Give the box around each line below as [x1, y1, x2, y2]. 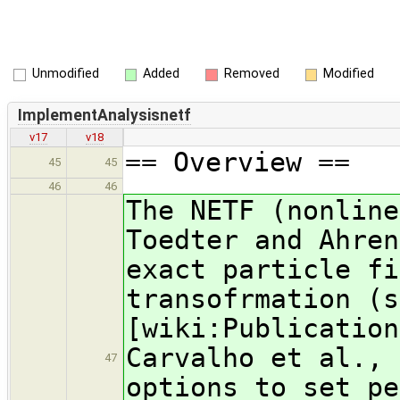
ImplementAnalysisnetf [17, 105, 191, 124]
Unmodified [31, 66, 99, 81]
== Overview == [125, 146, 350, 179]
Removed [223, 66, 279, 81]
